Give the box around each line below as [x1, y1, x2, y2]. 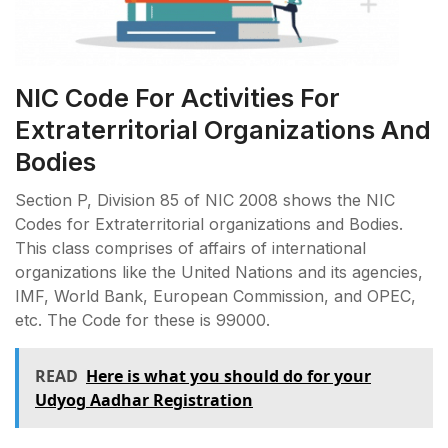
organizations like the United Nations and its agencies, [15, 262, 423, 283]
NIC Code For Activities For [15, 83, 340, 114]
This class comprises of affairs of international [15, 238, 366, 259]
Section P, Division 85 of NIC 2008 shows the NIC [15, 190, 395, 211]
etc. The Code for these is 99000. [15, 310, 270, 331]
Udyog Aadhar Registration [35, 389, 253, 412]
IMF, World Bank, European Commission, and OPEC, [15, 286, 416, 307]
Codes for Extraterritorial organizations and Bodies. [15, 214, 403, 235]
